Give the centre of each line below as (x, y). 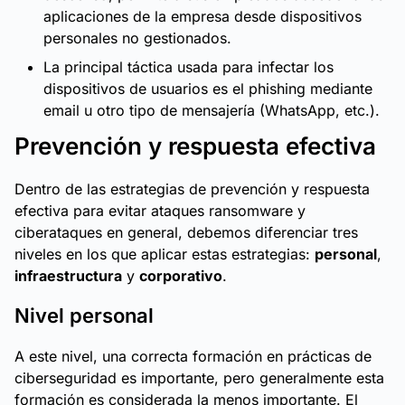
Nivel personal (84, 316)
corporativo (181, 276)
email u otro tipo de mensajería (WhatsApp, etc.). (212, 110)
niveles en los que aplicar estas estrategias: (165, 254)
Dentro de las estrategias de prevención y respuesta (192, 189)
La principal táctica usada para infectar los (188, 67)
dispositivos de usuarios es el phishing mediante (208, 89)
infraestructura (68, 276)
